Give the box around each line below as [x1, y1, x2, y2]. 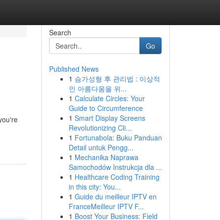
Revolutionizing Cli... [68, 123, 132, 133]
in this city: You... [68, 182, 121, 192]
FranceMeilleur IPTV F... [68, 201, 144, 211]
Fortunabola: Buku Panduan [74, 133, 162, 142]
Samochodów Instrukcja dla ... [68, 162, 162, 172]
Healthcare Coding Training [74, 172, 160, 182]
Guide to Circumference [68, 103, 143, 113]
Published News [49, 64, 99, 74]
